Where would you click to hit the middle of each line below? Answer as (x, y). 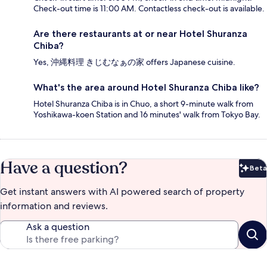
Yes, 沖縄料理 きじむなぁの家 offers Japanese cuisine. (134, 62)
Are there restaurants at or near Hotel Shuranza (140, 34)
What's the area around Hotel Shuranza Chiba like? (146, 88)
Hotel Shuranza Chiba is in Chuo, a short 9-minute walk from (143, 104)
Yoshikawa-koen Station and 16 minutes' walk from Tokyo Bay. (147, 115)
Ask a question (58, 227)
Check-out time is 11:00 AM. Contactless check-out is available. (149, 9)
